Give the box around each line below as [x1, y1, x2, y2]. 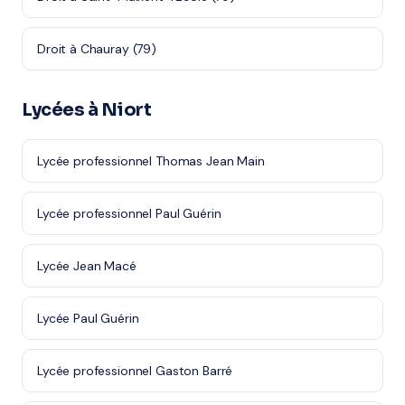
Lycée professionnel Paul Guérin [37, 205, 221, 221]
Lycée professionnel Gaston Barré [37, 363, 233, 379]
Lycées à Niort [22, 99, 151, 121]
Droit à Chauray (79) [37, 41, 156, 57]
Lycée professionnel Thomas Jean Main [37, 153, 265, 169]
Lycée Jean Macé [37, 258, 137, 274]
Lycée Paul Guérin [37, 310, 139, 326]
